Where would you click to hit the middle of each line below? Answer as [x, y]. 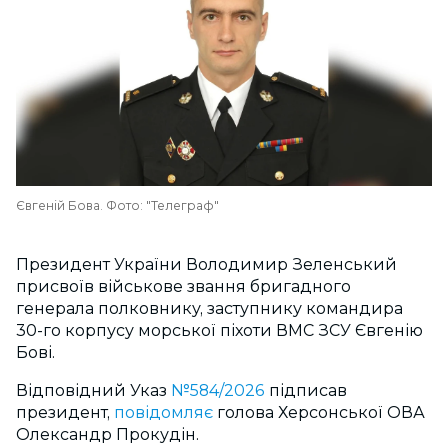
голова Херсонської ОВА [321, 412]
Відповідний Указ [91, 390]
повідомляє [165, 412]
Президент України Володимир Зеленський [206, 264]
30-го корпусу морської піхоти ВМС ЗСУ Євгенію [219, 330]
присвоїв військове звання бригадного [183, 286]
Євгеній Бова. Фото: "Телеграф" [117, 205]
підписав [306, 390]
